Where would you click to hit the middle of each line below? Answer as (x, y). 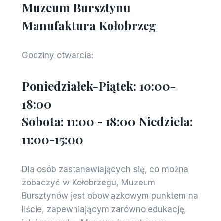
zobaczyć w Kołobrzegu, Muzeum (88, 182)
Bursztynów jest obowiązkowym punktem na (110, 196)
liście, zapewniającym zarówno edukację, (104, 209)
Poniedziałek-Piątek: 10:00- (98, 86)
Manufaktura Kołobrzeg (89, 25)
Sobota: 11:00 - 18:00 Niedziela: (107, 121)
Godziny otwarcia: (57, 55)
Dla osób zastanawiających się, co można (105, 169)
